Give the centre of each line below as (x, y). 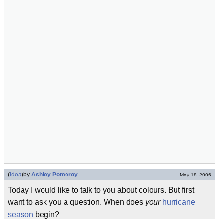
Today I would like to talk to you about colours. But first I (103, 190)
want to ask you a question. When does (77, 202)
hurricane (179, 202)
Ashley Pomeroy (55, 175)
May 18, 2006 (196, 175)
